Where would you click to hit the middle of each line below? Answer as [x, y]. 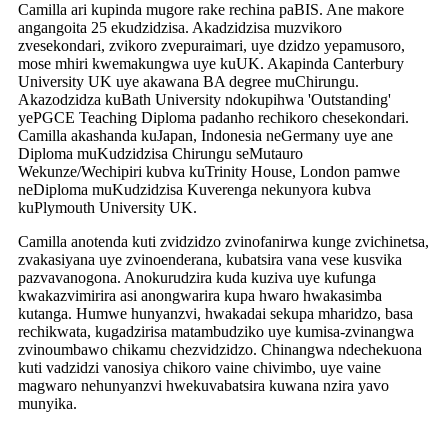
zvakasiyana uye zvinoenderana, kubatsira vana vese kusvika [210, 259]
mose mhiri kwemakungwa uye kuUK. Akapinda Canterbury [211, 63]
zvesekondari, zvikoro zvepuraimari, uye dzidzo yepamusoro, [211, 45]
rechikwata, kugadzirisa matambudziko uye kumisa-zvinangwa [216, 331]
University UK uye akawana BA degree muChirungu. [188, 81]
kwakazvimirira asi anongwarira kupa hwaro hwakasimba [200, 295]
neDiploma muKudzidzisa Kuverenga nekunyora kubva [194, 189]
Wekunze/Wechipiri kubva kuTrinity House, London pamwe [209, 171]
